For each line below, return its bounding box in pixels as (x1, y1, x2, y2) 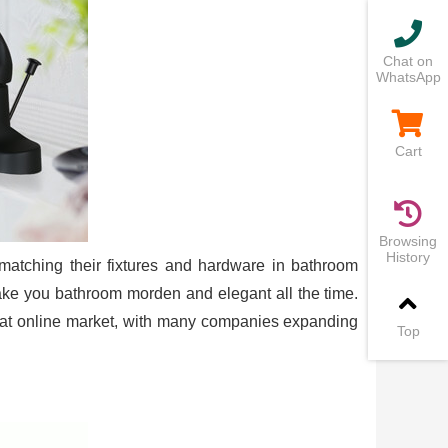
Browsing (379, 233, 437, 249)
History (386, 249, 430, 265)
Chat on (383, 53, 433, 69)
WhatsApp (375, 69, 441, 85)
